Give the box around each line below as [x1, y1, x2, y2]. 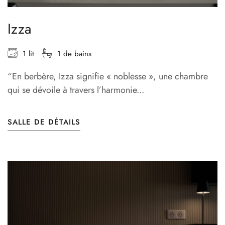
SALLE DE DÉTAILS [8, 117, 80, 128]
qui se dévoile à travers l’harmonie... [8, 83, 144, 97]
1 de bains [57, 48, 91, 60]
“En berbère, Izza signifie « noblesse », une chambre [8, 70, 208, 83]
